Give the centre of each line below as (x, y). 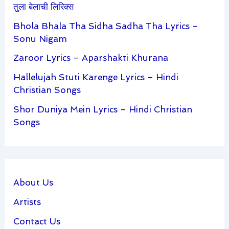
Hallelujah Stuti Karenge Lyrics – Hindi (96, 77)
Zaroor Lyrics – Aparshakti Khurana (91, 58)
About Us (33, 183)
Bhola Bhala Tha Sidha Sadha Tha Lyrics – (106, 26)
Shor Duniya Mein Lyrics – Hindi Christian (103, 109)
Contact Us (37, 221)
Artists (27, 202)
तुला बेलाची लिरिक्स (44, 6)
